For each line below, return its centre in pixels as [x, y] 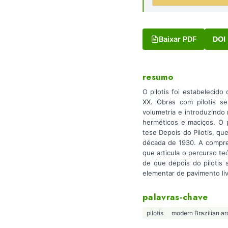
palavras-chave [175, 197]
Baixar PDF [178, 39]
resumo [158, 77]
